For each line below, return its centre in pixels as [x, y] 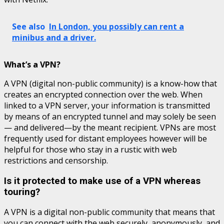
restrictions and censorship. [56, 160]
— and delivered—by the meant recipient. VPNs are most [110, 127]
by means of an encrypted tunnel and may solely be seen [110, 116]
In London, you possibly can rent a [116, 26]
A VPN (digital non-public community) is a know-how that [110, 83]
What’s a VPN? [32, 64]
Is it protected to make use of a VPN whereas [102, 181]
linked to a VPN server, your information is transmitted [107, 105]
